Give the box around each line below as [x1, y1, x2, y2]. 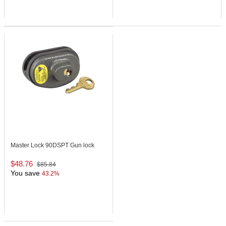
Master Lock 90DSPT [11, 142, 70, 149]
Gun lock [70, 142, 94, 149]
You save [11, 169, 40, 178]
